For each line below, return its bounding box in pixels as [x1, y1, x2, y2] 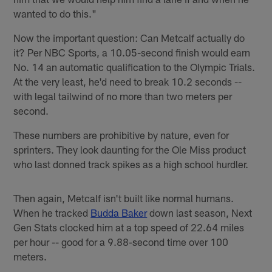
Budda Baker [90, 206, 148, 219]
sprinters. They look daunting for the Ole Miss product [13, 143, 246, 156]
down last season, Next [147, 206, 253, 219]
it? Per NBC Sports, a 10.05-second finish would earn [13, 46, 251, 59]
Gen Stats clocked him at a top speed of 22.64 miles [13, 221, 245, 234]
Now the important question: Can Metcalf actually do [13, 32, 245, 44]
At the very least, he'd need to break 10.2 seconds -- [13, 75, 242, 88]
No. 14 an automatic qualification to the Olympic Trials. [13, 61, 256, 73]
